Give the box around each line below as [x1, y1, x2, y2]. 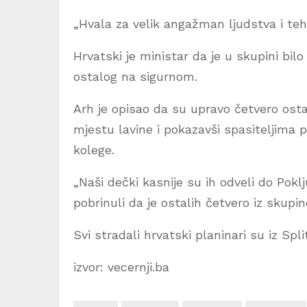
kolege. [73, 142, 114, 157]
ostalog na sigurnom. [73, 69, 197, 84]
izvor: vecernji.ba [73, 259, 169, 274]
